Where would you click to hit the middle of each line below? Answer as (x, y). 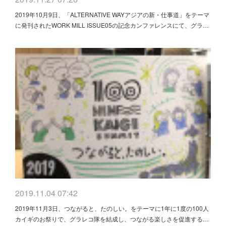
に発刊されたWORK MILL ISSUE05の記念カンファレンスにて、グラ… (112, 25)
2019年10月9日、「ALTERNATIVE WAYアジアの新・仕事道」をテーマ (112, 14)
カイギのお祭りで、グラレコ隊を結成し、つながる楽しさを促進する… (112, 218)
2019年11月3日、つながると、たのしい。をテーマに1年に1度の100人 (112, 208)
